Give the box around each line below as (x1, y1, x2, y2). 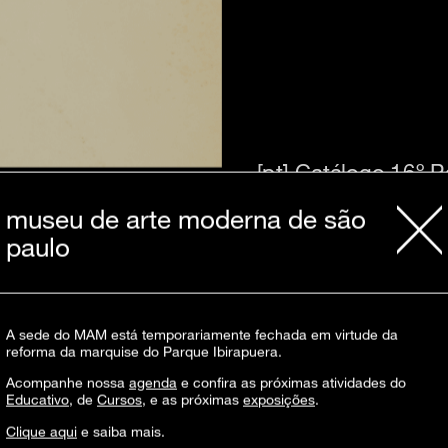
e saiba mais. (77, 422, 165, 440)
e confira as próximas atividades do (177, 374, 406, 391)
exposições (243, 391, 315, 408)
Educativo (6, 391, 69, 408)
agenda (129, 374, 177, 391)
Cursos (97, 391, 142, 408)
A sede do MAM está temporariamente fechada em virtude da (6, 325, 398, 343)
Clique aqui (6, 422, 77, 440)
